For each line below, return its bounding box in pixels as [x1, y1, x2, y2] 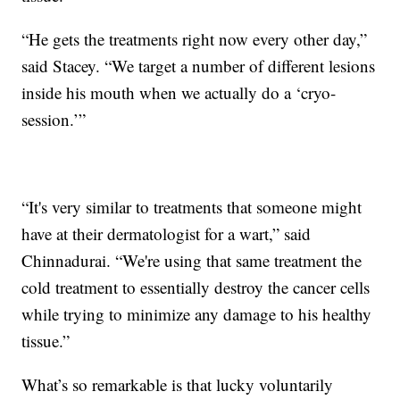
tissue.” [21, 329, 71, 352]
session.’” [21, 107, 87, 130]
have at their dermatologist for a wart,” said [21, 221, 312, 245]
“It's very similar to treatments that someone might [21, 195, 362, 218]
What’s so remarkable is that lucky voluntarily [21, 372, 334, 396]
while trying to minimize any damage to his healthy [21, 302, 372, 325]
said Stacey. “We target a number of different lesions [21, 54, 376, 77]
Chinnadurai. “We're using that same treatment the [21, 248, 362, 271]
